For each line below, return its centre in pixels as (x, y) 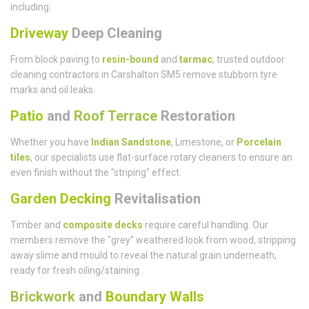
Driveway (39, 33)
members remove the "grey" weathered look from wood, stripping (153, 240)
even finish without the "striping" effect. (96, 173)
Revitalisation (156, 199)
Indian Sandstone (131, 142)
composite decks (103, 225)
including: (31, 7)
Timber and (37, 225)
